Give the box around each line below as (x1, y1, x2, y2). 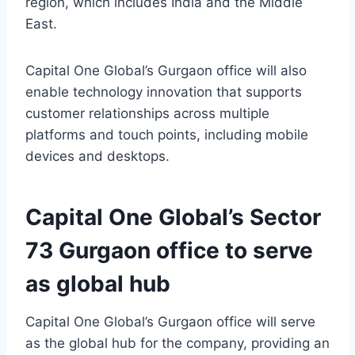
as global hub (25, 270, 170, 298)
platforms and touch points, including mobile (25, 127, 308, 143)
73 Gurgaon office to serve (25, 237, 313, 265)
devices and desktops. (25, 148, 170, 165)
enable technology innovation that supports (25, 84, 302, 101)
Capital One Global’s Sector (25, 204, 321, 231)
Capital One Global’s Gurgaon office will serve (25, 314, 315, 330)
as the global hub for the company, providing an (25, 335, 330, 352)
